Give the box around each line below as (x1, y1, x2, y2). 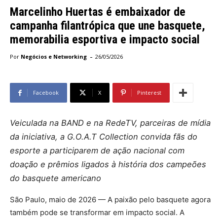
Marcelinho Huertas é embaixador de (10, 5, 185, 19)
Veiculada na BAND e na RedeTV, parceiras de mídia (10, 118, 211, 128)
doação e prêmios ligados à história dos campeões (10, 159, 206, 170)
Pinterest (137, 89, 161, 97)
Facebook (33, 89, 59, 97)
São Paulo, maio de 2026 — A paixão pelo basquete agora (10, 194, 211, 204)
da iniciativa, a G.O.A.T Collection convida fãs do (10, 132, 197, 142)
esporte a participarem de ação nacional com (10, 146, 184, 156)
